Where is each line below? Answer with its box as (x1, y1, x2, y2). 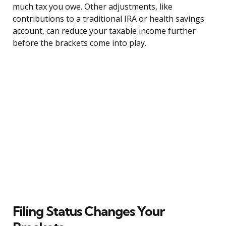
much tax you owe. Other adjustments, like (13, 1, 173, 13)
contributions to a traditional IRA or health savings (13, 13, 204, 25)
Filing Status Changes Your (13, 203, 164, 220)
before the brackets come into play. (13, 37, 146, 49)
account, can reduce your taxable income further (13, 25, 196, 37)
